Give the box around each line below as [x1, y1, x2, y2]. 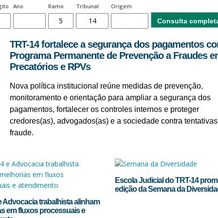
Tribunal [76, 2, 99, 10]
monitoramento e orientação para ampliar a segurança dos [9, 93, 211, 102]
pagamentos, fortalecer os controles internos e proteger [9, 105, 199, 113]
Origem [111, 2, 132, 10]
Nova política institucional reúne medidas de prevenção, [9, 81, 203, 90]
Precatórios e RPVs [9, 61, 91, 72]
